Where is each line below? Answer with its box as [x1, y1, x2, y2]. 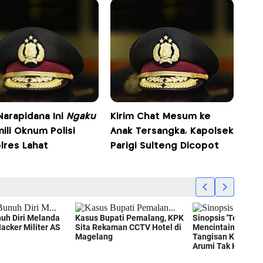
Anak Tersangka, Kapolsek [110, 126, 234, 136]
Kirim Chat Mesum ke [110, 112, 211, 121]
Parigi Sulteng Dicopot [110, 141, 220, 150]
